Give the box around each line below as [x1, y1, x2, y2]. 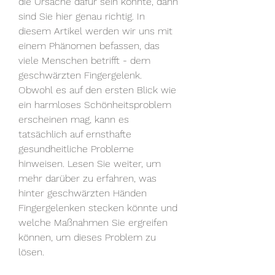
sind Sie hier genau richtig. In [18, 10, 145, 23]
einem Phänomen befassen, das [18, 40, 160, 52]
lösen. [18, 246, 44, 258]
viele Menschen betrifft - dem [18, 55, 150, 67]
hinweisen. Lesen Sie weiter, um [18, 158, 161, 170]
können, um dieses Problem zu [18, 231, 156, 244]
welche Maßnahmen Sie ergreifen [18, 217, 168, 229]
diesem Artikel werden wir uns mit [18, 25, 172, 37]
